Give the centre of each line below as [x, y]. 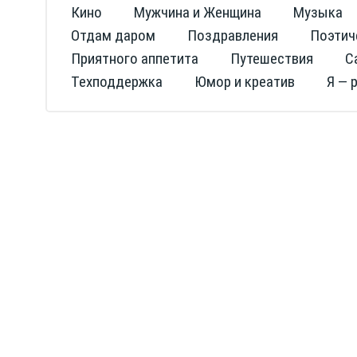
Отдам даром [113, 35]
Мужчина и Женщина [198, 12]
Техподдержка [117, 82]
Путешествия [272, 59]
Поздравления [233, 35]
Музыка [318, 12]
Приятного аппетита [135, 59]
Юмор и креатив [245, 82]
